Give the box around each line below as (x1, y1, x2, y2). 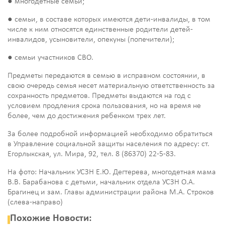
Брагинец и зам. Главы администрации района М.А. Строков (8, 188, 214, 197)
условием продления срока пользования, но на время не (8, 102, 201, 110)
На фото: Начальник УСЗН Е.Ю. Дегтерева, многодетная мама (8, 168, 216, 177)
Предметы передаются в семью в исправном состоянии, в (8, 72, 205, 80)
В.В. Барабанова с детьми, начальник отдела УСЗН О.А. (8, 178, 195, 187)
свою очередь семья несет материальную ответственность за (8, 82, 215, 90)
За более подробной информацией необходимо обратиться (8, 130, 212, 139)
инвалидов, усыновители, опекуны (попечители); (8, 36, 174, 44)
